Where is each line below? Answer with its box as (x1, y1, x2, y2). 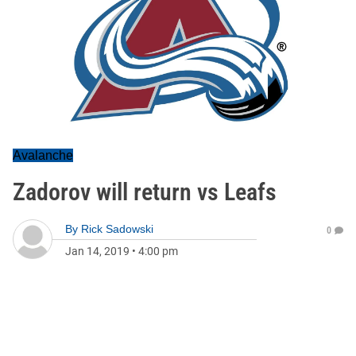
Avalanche (13, 149, 73, 162)
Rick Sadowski (81, 222, 153, 235)
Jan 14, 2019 (65, 245, 130, 257)
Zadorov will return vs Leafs (13, 178, 277, 206)
